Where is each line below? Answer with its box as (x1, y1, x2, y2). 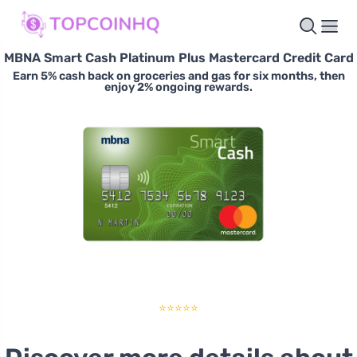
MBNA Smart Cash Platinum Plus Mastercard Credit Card (3, 50, 354, 66)
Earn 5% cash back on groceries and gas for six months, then (12, 69, 345, 84)
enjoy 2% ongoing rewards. (104, 80, 253, 95)
